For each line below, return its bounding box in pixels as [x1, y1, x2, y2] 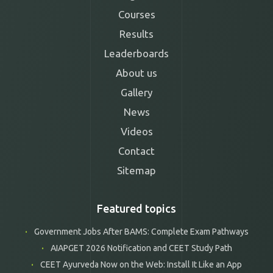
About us [116, 66, 157, 79]
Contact [118, 144, 155, 157]
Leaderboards [104, 47, 169, 59]
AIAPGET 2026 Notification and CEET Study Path [48, 243, 232, 253]
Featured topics [97, 202, 176, 214]
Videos [120, 125, 153, 137]
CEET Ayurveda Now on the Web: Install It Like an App [38, 259, 242, 269]
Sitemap [117, 164, 156, 176]
